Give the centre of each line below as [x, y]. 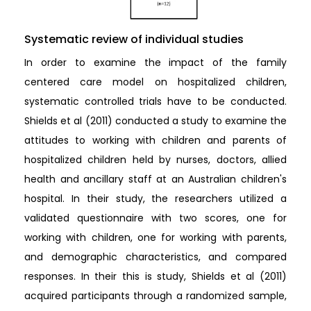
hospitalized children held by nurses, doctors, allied [155, 159]
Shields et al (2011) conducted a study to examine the [155, 120]
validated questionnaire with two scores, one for [155, 218]
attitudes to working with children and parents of [155, 140]
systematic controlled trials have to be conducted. [155, 101]
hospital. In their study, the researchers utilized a [155, 198]
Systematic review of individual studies [134, 39]
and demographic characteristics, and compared [155, 257]
